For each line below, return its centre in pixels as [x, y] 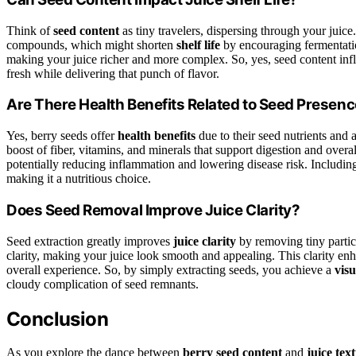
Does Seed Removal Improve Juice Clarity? [153, 210]
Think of [30, 30]
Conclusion [57, 319]
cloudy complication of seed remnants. [103, 284]
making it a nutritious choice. [79, 179]
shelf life [198, 44]
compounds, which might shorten [91, 44]
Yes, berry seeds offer [62, 136]
